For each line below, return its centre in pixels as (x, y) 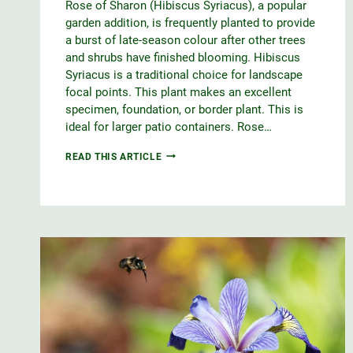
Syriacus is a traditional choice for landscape (184, 74)
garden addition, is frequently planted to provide (190, 22)
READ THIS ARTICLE (114, 156)
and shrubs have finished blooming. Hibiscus (183, 57)
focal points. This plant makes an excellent (178, 92)
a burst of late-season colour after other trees (186, 40)
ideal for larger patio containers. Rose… (169, 126)
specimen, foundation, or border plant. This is (184, 109)
